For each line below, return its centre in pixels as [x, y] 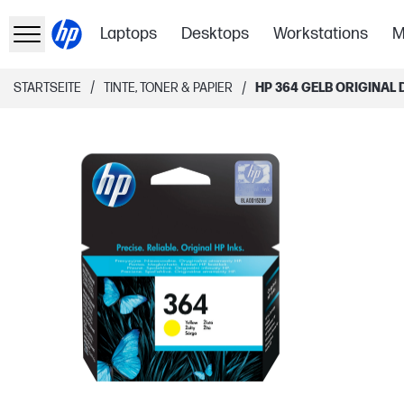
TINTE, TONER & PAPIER [168, 88]
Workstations [321, 34]
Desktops [216, 34]
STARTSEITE [47, 88]
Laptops [129, 34]
